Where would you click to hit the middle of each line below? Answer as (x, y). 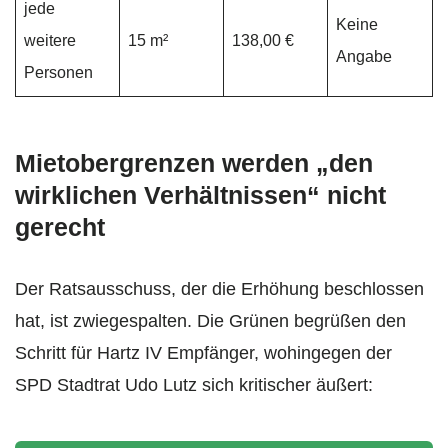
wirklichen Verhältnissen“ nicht (200, 195)
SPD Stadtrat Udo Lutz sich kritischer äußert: (194, 385)
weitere (50, 40)
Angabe (364, 56)
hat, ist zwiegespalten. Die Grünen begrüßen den (210, 321)
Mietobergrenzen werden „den (194, 163)
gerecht (60, 227)
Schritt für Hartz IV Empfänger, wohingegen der (203, 353)
